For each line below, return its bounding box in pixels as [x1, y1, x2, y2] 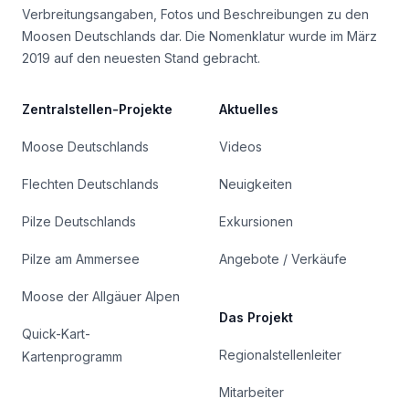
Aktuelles [219, 100, 278, 117]
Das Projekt [219, 309, 293, 325]
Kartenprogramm [22, 348, 122, 364]
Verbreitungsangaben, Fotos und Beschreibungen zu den [22, 5, 369, 22]
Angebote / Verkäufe [219, 250, 347, 267]
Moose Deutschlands [22, 138, 149, 154]
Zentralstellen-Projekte [22, 100, 173, 117]
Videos [219, 138, 262, 154]
